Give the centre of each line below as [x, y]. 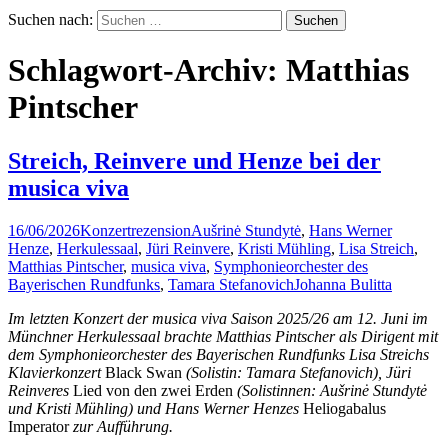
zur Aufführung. [121, 426]
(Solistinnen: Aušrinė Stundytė [330, 390]
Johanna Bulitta [343, 284]
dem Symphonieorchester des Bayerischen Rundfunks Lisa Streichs [218, 354]
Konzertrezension [135, 230]
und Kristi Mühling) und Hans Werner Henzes [155, 408]
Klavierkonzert [56, 372]
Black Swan [143, 372]
